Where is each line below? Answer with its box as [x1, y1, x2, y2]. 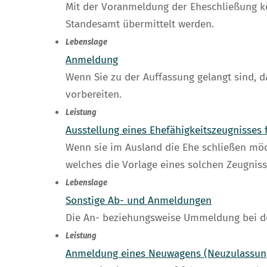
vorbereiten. [66, 88, 122, 101]
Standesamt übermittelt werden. [66, 18, 214, 31]
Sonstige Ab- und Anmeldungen [66, 194, 212, 207]
